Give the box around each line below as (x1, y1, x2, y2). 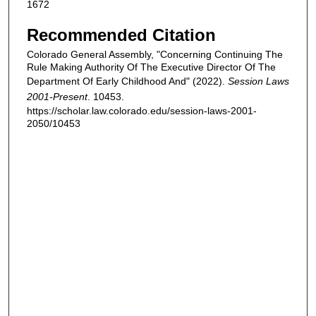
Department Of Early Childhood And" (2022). (27, 75, 228, 87)
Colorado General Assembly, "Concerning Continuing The (27, 49, 283, 61)
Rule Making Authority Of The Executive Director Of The (27, 61, 276, 73)
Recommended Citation (27, 25, 216, 45)
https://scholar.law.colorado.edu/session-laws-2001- (27, 105, 257, 117)
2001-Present (27, 91, 87, 103)
